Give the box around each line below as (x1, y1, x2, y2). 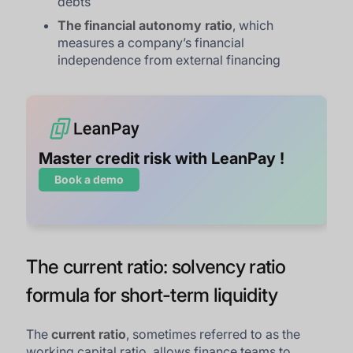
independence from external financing (58, 52, 281, 68)
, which (232, 17, 274, 33)
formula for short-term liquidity (26, 283, 278, 307)
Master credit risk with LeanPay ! (39, 148, 285, 168)
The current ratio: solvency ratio (26, 255, 286, 278)
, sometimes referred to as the (126, 325, 301, 342)
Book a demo (54, 172, 124, 186)
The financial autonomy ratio (58, 17, 233, 33)
